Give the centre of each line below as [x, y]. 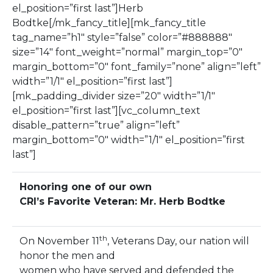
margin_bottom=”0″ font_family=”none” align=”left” [136, 67]
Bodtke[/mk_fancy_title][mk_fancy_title [109, 23]
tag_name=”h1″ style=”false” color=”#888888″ [122, 38]
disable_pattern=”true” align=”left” [96, 126]
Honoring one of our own [86, 187]
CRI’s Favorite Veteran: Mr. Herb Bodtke [122, 202]
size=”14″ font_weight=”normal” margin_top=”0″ [127, 52]
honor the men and [67, 256]
